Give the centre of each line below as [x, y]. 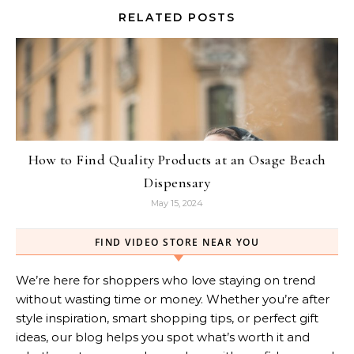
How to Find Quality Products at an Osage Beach [177, 160]
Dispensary [177, 183]
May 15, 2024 [177, 203]
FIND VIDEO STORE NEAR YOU [177, 243]
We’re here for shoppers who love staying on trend [166, 281]
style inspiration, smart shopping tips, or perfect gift [167, 318]
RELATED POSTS [177, 18]
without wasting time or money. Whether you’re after [173, 299]
